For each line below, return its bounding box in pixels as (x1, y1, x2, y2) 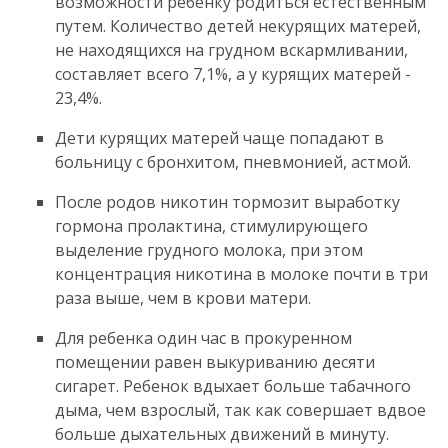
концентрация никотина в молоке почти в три (55, 262, 428, 285)
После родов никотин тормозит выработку (55, 190, 400, 213)
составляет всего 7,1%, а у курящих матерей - (55, 62, 411, 85)
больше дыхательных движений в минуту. (55, 422, 389, 445)
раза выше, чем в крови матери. (55, 286, 311, 309)
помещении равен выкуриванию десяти (55, 350, 375, 373)
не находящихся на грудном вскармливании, (55, 38, 408, 61)
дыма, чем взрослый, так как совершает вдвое (55, 398, 426, 421)
